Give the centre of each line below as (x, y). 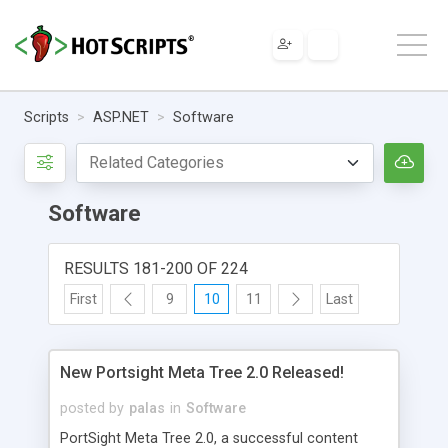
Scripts (46, 117)
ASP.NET (121, 117)
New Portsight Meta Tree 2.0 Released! (202, 372)
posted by (92, 408)
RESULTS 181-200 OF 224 (156, 268)
